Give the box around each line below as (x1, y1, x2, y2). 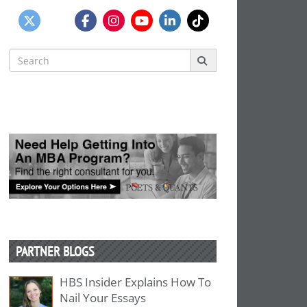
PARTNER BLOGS (16, 242, 95, 260)
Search (9, 49, 41, 62)
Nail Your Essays (60, 289, 147, 306)
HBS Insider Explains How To (60, 273, 212, 290)
